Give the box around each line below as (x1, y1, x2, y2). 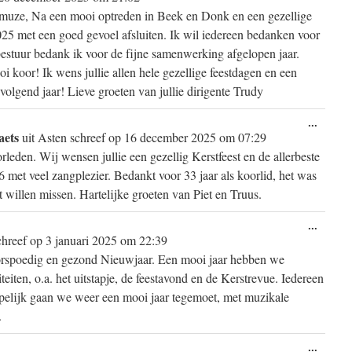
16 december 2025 (121, 129, 216, 145)
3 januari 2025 (42, 232, 117, 248)
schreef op (70, 129, 121, 145)
